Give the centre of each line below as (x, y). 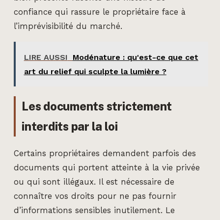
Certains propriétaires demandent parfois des (105, 153)
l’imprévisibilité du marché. (68, 27)
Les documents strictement (97, 106)
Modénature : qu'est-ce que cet (135, 57)
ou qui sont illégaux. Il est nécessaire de (94, 182)
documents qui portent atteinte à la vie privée (107, 167)
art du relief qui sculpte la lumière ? (95, 71)
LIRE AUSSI (46, 57)
